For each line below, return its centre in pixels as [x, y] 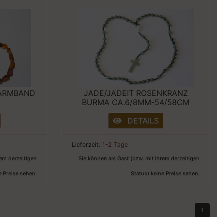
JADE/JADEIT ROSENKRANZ [136, 93]
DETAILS [140, 120]
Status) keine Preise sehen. [165, 173]
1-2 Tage [115, 144]
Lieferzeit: [87, 144]
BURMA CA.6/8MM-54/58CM [136, 102]
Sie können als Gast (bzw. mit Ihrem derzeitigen [139, 158]
